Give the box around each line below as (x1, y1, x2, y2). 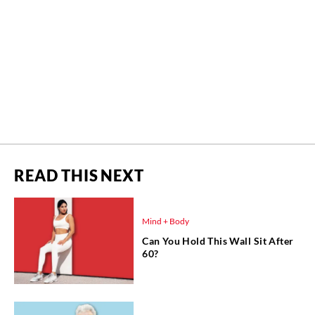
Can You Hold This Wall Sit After (142, 234, 294, 247)
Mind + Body (142, 215, 189, 226)
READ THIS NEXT (14, 166, 144, 186)
